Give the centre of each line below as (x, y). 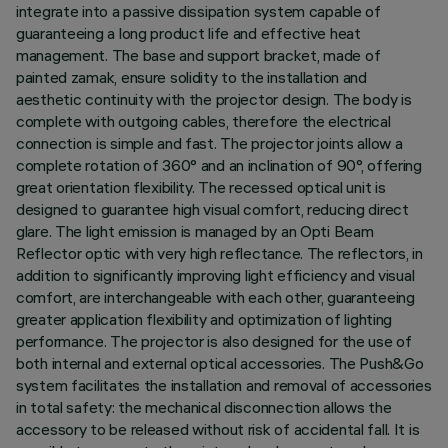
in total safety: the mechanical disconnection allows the (204, 407)
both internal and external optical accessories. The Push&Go (220, 363)
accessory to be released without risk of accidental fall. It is (218, 429)
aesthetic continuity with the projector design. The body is (214, 99)
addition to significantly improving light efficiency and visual (215, 275)
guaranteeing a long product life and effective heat (188, 33)
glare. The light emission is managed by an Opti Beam (195, 231)
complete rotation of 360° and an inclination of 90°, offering (219, 165)
